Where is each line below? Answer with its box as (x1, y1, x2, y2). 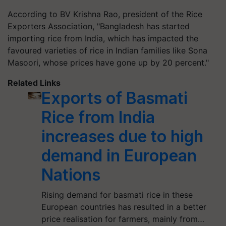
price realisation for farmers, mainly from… (41, 214, 205, 224)
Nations (41, 165, 101, 185)
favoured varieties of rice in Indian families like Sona (8, 45, 207, 55)
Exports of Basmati (41, 88, 188, 108)
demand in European (41, 146, 197, 165)
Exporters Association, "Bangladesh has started (8, 21, 190, 31)
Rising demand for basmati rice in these (41, 190, 193, 200)
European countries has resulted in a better (41, 202, 207, 212)
